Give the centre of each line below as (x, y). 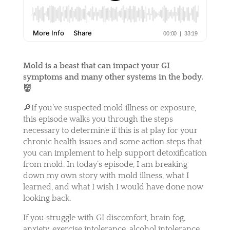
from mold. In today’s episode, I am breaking (105, 164)
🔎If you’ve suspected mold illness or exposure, (109, 108)
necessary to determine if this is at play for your (110, 130)
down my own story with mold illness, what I (106, 175)
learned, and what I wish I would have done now (113, 187)
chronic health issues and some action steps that (112, 141)
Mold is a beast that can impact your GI (96, 65)
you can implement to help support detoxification (115, 153)
